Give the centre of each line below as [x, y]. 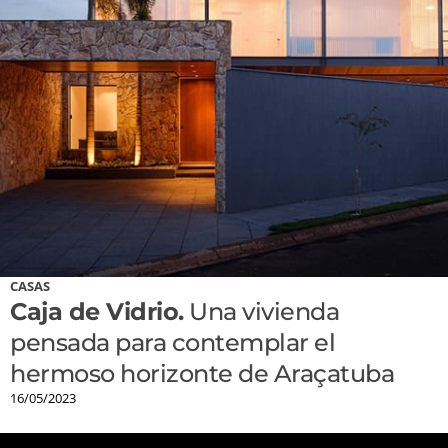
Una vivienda [261, 312]
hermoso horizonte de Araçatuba [202, 374]
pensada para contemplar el [172, 343]
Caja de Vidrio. [97, 312]
